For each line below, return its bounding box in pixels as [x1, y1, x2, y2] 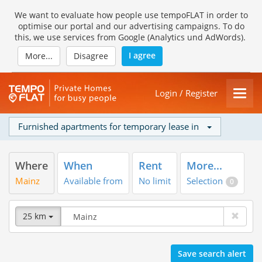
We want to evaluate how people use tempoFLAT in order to [14, 9, 248, 20]
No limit [139, 175, 171, 187]
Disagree [74, 50, 108, 61]
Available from [64, 175, 123, 187]
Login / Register [155, 87, 218, 99]
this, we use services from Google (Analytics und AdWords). [14, 32, 248, 43]
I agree [129, 50, 156, 61]
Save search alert [178, 248, 246, 259]
